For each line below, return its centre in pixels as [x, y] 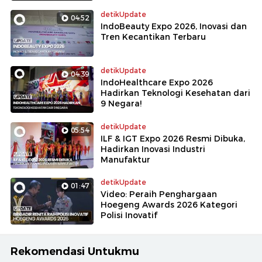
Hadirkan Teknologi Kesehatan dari [175, 93]
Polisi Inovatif [129, 216]
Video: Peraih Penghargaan [159, 194]
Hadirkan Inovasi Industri [153, 149]
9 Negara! [121, 103]
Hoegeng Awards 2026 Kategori [169, 205]
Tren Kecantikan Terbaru [153, 37]
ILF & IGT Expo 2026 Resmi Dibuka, [173, 138]
